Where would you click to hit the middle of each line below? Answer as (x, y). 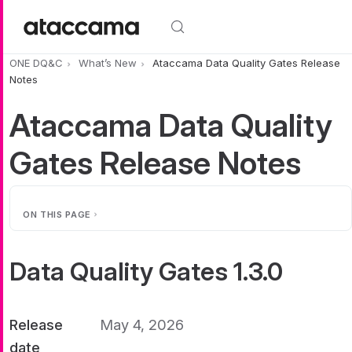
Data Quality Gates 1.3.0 (146, 271)
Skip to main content (61, 9)
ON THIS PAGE (57, 214)
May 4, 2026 (142, 324)
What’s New (108, 63)
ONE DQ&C (36, 63)
